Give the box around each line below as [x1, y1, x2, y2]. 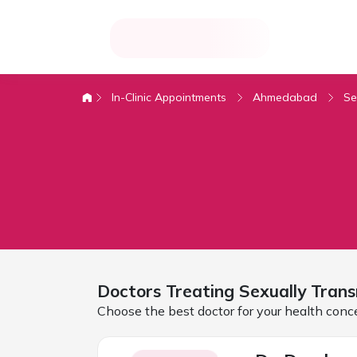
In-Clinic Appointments [112, 89, 226, 104]
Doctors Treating [96, 280, 239, 301]
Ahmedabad [253, 89, 317, 104]
